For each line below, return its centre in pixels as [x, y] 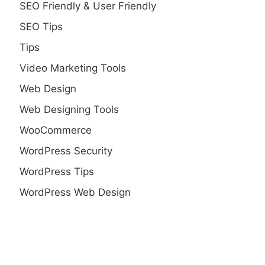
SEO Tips [41, 27]
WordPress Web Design [75, 192]
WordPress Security [66, 151]
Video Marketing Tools [73, 68]
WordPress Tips [57, 172]
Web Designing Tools [69, 109]
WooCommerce [56, 130]
